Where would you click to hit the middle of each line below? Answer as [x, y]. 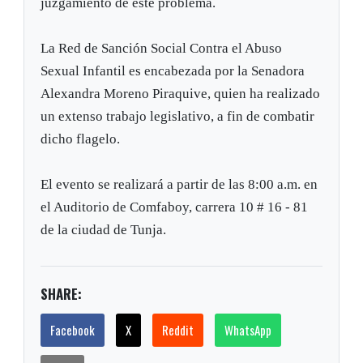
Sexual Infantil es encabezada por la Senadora [173, 71]
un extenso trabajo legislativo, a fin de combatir [178, 117]
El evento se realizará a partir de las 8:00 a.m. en [179, 185]
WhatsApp [248, 330]
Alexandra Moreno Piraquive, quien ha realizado [181, 94]
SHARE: [62, 294]
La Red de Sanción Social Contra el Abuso [162, 49]
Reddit [178, 330]
